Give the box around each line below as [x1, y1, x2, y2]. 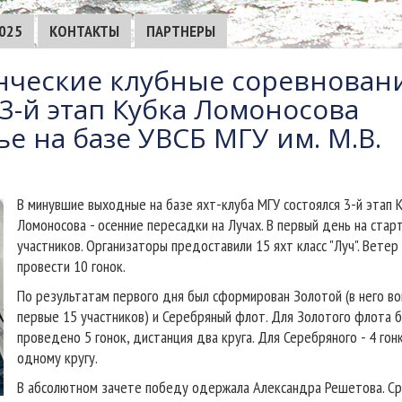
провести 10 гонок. [17, 256, 126, 276]
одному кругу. [17, 347, 98, 368]
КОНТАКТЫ [49, 21, 119, 41]
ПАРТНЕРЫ [146, 21, 215, 41]
